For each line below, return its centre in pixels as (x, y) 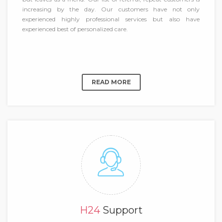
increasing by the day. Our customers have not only (111, 9)
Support (122, 210)
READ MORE (111, 82)
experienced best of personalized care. (75, 29)
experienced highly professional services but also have (111, 19)
